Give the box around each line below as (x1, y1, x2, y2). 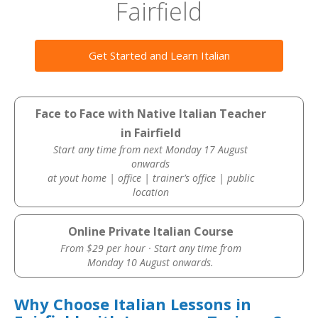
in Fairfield (120, 125, 181, 141)
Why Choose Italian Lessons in (14, 293, 251, 314)
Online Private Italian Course (67, 224, 234, 239)
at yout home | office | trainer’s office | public (47, 171, 254, 185)
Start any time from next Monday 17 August (53, 143, 248, 156)
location (132, 185, 169, 199)
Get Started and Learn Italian (88, 48, 230, 62)
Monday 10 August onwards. (87, 256, 214, 269)
